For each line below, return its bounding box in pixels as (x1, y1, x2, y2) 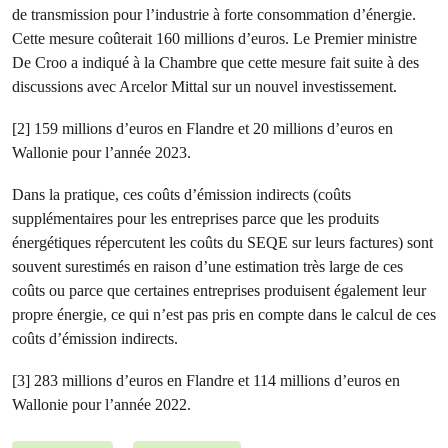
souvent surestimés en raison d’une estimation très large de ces (12, 257, 403, 277)
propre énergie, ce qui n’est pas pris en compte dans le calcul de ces (12, 305, 436, 325)
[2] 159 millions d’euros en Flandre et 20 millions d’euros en (12, 119, 393, 139)
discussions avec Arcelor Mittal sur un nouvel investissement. (12, 77, 397, 97)
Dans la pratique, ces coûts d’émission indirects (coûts (12, 185, 351, 205)
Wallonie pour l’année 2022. (12, 395, 191, 415)
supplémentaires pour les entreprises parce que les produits (12, 209, 379, 229)
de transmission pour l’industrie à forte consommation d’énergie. (12, 5, 416, 25)
